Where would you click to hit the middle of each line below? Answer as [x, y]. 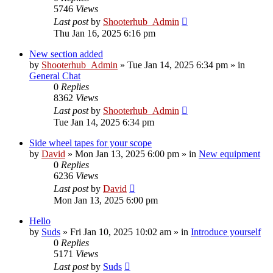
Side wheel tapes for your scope [90, 143]
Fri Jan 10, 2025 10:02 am [121, 232]
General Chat [55, 76]
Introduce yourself [226, 232]
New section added [66, 54]
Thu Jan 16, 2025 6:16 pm [105, 33]
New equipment [229, 154]
